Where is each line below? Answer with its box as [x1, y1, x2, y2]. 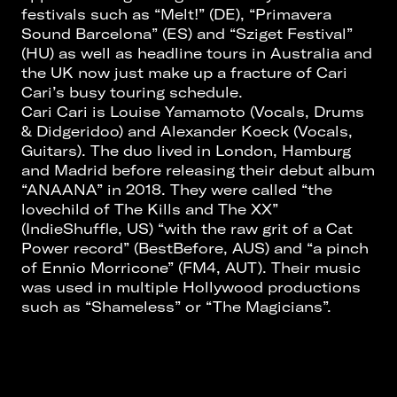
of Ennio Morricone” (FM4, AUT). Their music [21, 258, 361, 276]
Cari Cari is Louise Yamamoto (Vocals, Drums [21, 102, 364, 121]
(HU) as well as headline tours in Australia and [21, 43, 372, 62]
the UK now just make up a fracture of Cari [21, 63, 347, 82]
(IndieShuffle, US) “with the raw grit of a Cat [21, 219, 353, 237]
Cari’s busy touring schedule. [21, 82, 243, 101]
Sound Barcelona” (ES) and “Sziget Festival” [21, 24, 353, 43]
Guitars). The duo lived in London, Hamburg [21, 141, 351, 160]
